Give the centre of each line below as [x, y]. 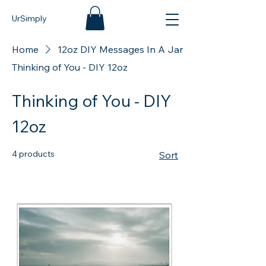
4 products [33, 153]
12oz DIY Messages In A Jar [120, 49]
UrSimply [29, 18]
